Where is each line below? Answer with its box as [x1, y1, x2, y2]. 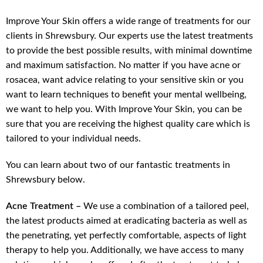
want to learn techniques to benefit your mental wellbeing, [6, 89, 247, 99]
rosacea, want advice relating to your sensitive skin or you [6, 75, 244, 85]
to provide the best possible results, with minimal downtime [6, 45, 252, 55]
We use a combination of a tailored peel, [81, 201, 249, 211]
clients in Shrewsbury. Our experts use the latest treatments [6, 31, 254, 41]
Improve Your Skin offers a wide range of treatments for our [6, 16, 251, 26]
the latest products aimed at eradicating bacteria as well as [6, 215, 248, 225]
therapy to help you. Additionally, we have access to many [6, 245, 244, 255]
